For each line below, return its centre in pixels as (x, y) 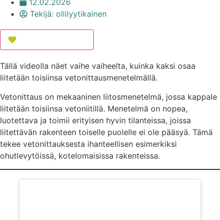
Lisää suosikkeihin (52, 40)
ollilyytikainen (80, 14)
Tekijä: (42, 14)
